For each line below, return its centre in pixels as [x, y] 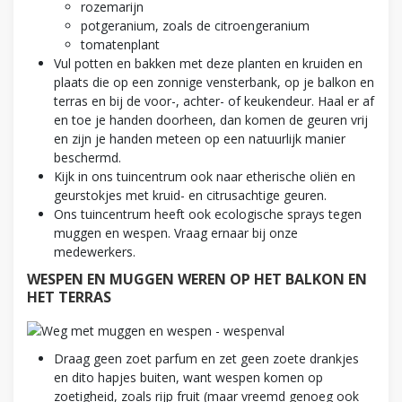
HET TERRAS [69, 297]
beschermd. [87, 157]
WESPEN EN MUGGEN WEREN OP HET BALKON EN [197, 279]
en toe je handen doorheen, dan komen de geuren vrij [211, 119]
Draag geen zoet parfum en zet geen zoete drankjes [206, 358]
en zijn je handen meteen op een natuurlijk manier [200, 138]
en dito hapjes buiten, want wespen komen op [188, 377]
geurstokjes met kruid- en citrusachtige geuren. [190, 195]
